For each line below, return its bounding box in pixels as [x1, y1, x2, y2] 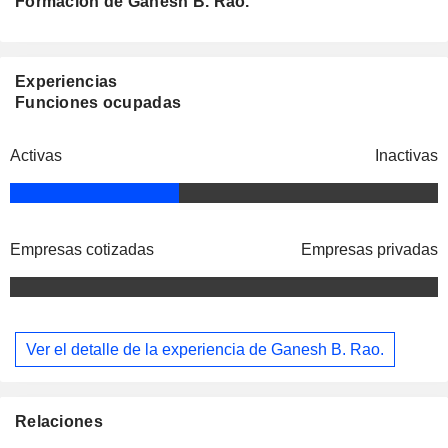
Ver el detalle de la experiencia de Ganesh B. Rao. [26, 340, 384, 358]
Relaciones [15, 413, 103, 431]
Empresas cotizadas [10, 241, 154, 259]
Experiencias [15, 73, 118, 91]
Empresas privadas [301, 241, 438, 259]
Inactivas [375, 147, 438, 165]
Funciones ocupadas [15, 94, 182, 112]
